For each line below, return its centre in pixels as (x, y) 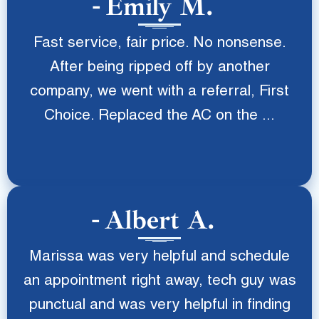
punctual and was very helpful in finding (159, 306)
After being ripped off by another (159, 68)
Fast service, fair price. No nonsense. (159, 44)
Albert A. (159, 220)
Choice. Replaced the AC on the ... (159, 116)
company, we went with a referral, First (159, 92)
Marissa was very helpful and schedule (159, 257)
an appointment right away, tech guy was (159, 282)
